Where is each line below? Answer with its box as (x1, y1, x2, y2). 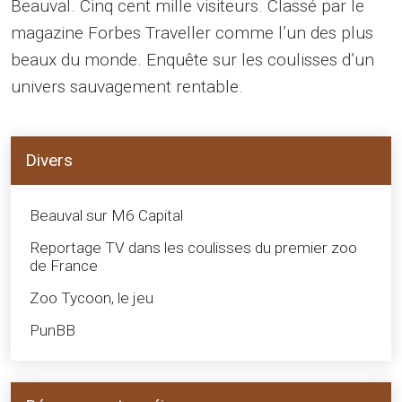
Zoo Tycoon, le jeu (30, 288, 153, 307)
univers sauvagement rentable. (11, 75, 243, 97)
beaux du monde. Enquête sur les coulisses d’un (11, 48, 374, 70)
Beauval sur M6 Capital (30, 205, 183, 224)
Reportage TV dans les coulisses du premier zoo (30, 238, 357, 257)
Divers (25, 149, 73, 170)
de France (30, 256, 98, 275)
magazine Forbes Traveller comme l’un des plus (11, 22, 373, 43)
